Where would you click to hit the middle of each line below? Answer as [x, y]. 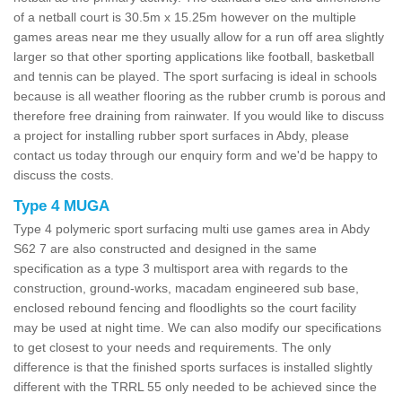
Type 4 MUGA [61, 205]
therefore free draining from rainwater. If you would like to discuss [199, 115]
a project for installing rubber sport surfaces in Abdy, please [181, 135]
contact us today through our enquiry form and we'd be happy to [196, 155]
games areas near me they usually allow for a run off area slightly [199, 36]
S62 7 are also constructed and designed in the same [165, 248]
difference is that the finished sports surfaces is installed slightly [193, 367]
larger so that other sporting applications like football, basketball [194, 56]
